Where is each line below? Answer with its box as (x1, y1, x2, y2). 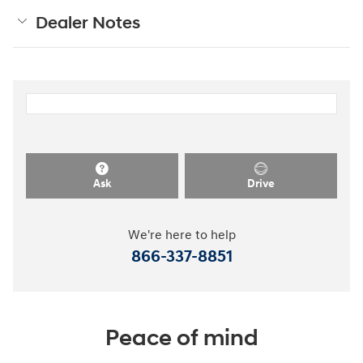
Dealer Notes (36, 13, 140, 35)
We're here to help (127, 227, 236, 243)
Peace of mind (105, 323, 258, 352)
